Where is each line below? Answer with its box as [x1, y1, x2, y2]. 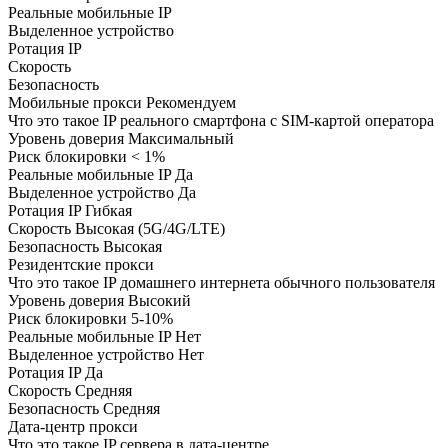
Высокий [128, 292, 191, 310]
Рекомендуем [146, 94, 236, 112]
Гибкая [85, 202, 132, 220]
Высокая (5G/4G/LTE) [75, 220, 225, 238]
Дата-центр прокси [8, 418, 138, 436]
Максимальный [128, 130, 234, 148]
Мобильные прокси [8, 94, 146, 112]
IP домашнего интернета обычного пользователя [103, 274, 435, 292]
